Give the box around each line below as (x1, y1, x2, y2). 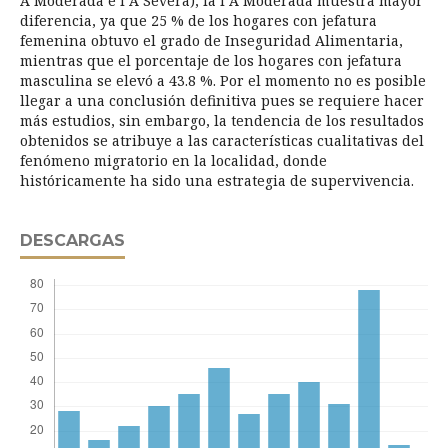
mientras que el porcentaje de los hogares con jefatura (20, 51, 402, 71)
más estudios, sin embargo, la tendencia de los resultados (20, 111, 424, 131)
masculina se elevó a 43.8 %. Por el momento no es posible (20, 71, 426, 91)
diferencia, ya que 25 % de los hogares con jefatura (20, 11, 377, 31)
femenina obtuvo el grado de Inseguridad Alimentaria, (20, 31, 403, 51)
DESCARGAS (20, 231, 125, 251)
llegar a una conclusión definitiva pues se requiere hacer (20, 91, 424, 111)
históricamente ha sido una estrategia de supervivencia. (20, 171, 414, 191)
